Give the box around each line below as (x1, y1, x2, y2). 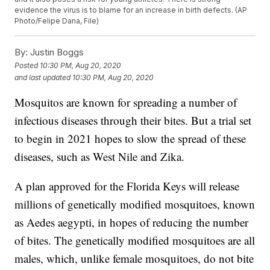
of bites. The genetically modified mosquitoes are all (14, 233, 256, 248)
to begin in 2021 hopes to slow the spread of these (14, 131, 246, 146)
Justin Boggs (28, 46, 84, 58)
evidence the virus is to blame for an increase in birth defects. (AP (14, 5, 248, 15)
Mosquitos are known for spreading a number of (14, 95, 237, 110)
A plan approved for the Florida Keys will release (14, 178, 240, 194)
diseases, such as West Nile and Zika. (14, 149, 185, 165)
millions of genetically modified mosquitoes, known (14, 196, 256, 212)
